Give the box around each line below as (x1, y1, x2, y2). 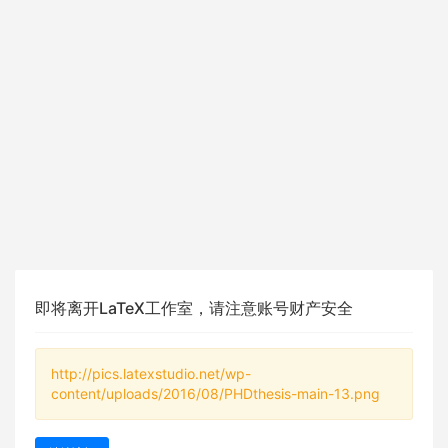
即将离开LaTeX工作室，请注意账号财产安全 (35, 298, 353, 318)
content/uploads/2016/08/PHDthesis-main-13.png (51, 385, 380, 402)
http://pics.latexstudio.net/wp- (51, 365, 251, 382)
